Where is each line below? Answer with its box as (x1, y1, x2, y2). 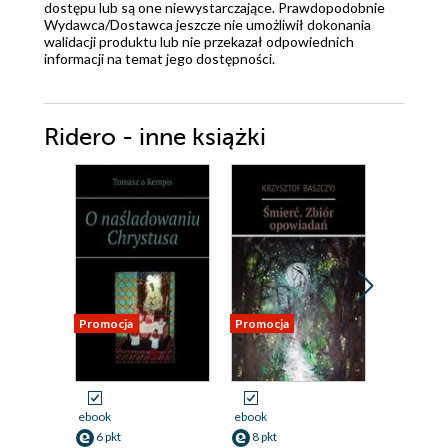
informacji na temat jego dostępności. (44, 50, 275, 68)
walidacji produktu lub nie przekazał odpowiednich (44, 33, 354, 51)
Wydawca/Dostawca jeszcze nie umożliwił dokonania (44, 16, 371, 34)
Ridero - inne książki (44, 124, 266, 152)
